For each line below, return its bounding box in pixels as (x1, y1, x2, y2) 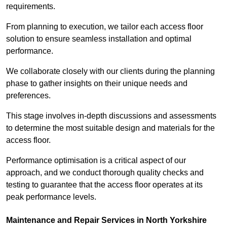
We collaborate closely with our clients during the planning (6, 67, 215, 76)
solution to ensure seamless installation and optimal (6, 34, 192, 44)
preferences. (6, 91, 53, 100)
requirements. (6, 2, 57, 11)
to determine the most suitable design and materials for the (6, 124, 215, 133)
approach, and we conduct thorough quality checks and (6, 168, 204, 177)
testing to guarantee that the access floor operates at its (6, 180, 203, 190)
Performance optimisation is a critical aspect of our (6, 156, 186, 165)
